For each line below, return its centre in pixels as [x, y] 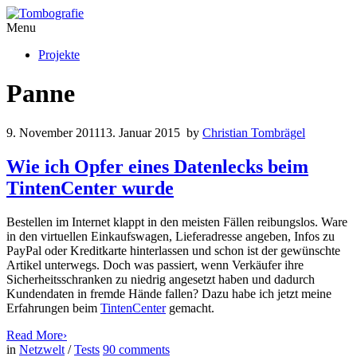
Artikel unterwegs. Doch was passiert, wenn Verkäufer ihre [155, 265]
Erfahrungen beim [53, 308]
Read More [35, 335]
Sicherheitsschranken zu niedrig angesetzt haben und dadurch [161, 279]
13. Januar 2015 [140, 132]
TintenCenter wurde [90, 188]
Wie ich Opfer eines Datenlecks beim [157, 166]
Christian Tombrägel [254, 132]
